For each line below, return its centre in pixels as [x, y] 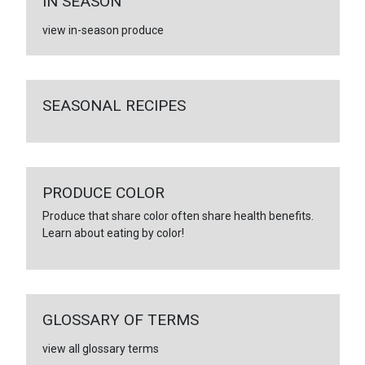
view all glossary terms [100, 348]
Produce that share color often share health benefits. [178, 215]
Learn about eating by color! [113, 233]
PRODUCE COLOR [103, 192]
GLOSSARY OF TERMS [120, 319]
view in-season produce [103, 30]
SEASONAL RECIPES [114, 105]
